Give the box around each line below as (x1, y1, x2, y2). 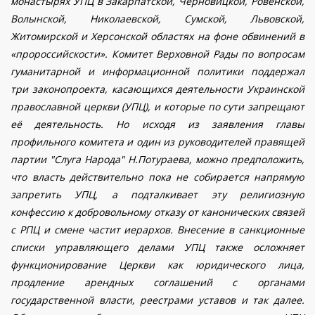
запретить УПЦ (11, 188, 96, 202)
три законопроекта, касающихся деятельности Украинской (11, 82, 304, 96)
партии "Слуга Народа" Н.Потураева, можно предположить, (11, 153, 304, 167)
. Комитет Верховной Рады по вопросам (105, 47, 304, 61)
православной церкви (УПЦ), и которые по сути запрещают (11, 100, 304, 114)
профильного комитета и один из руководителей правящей (11, 135, 304, 149)
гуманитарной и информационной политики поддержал (11, 65, 304, 79)
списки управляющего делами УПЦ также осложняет (11, 240, 304, 255)
